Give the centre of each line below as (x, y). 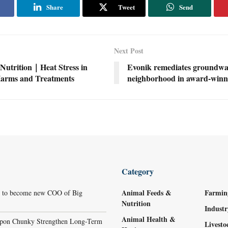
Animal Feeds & (147, 193)
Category (138, 172)
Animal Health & (149, 219)
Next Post (129, 51)
